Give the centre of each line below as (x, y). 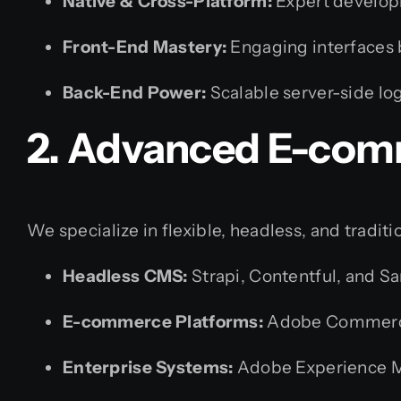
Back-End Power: (135, 92)
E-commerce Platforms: (163, 322)
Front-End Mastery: (145, 47)
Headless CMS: (125, 277)
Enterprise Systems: (148, 368)
